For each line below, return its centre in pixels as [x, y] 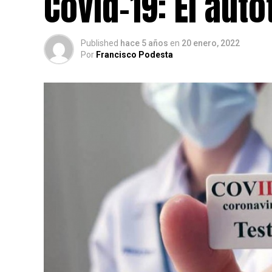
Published [100, 43]
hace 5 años [144, 43]
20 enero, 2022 [211, 43]
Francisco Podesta [134, 55]
